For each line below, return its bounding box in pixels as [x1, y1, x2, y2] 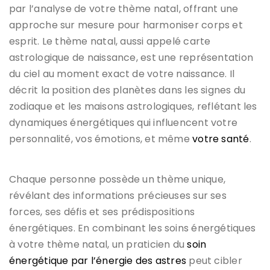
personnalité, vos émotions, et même [9, 131, 193, 146]
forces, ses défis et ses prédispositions [9, 204, 195, 219]
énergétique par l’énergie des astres [9, 253, 187, 268]
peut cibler [186, 253, 242, 268]
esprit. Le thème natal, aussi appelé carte [9, 34, 211, 48]
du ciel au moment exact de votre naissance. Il [9, 66, 235, 81]
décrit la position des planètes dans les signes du [9, 83, 246, 97]
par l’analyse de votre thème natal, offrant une [9, 1, 239, 16]
